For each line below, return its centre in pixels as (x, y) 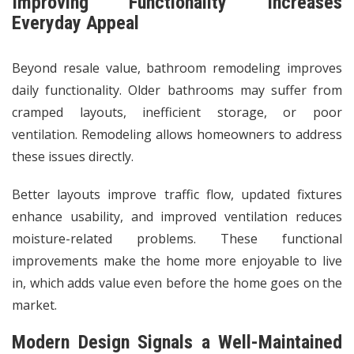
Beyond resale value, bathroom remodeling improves (177, 68)
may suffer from (288, 90)
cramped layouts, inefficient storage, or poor (177, 112)
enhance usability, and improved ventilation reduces (177, 216)
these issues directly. (73, 156)
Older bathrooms (181, 90)
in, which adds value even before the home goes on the (177, 282)
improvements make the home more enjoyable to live (177, 260)
